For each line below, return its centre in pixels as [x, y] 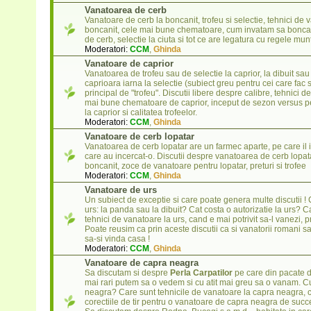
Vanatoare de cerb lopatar [139, 137]
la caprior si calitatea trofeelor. [141, 113]
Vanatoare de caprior [129, 64]
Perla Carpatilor [201, 273]
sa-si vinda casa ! [117, 239]
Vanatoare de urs [120, 190]
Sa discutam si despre [127, 273]
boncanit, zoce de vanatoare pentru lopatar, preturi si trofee [195, 166]
